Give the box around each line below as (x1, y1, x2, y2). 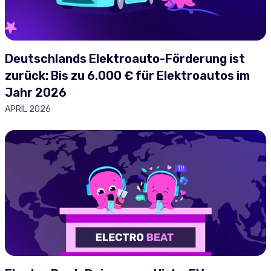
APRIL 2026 (5, 104, 51, 114)
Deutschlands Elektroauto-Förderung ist (5, 51, 245, 66)
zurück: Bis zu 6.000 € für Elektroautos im (5, 68, 250, 83)
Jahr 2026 (5, 85, 67, 100)
